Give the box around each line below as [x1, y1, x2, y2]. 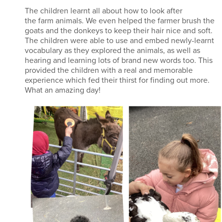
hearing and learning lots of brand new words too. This [25, 55, 213, 65]
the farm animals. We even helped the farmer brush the [25, 16, 215, 26]
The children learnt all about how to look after [25, 6, 182, 16]
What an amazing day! [25, 85, 105, 95]
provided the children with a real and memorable [25, 65, 193, 75]
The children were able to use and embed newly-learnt [25, 36, 214, 46]
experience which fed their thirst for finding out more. [25, 75, 210, 85]
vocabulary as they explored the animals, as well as [25, 46, 200, 55]
